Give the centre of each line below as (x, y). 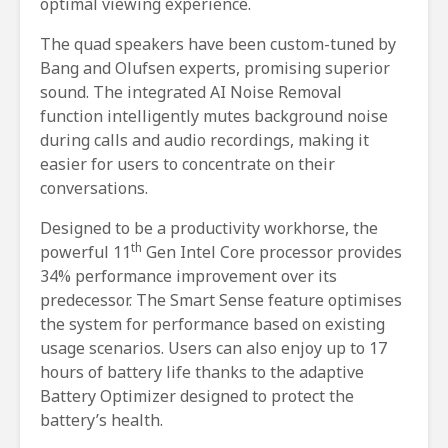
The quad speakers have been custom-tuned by (218, 44)
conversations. (94, 188)
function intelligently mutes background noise (214, 116)
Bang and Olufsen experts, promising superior (215, 68)
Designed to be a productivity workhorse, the (209, 228)
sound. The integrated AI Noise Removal (191, 92)
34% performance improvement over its (188, 276)
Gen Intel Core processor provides (272, 252)
